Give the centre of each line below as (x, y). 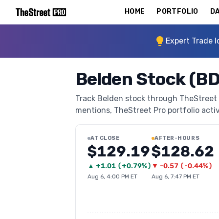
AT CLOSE (105, 138)
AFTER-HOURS (177, 138)
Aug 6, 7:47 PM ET (175, 176)
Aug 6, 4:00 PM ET (112, 176)
